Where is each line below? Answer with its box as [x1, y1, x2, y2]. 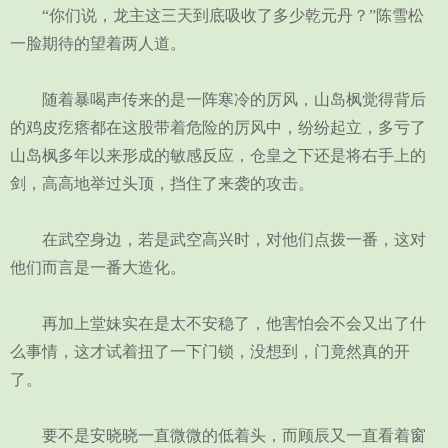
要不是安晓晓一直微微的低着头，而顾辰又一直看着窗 [10, 427, 426, 444]
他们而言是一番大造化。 [10, 259, 186, 276]
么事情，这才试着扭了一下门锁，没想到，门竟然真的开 [10, 343, 410, 360]
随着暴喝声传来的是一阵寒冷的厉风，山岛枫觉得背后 [10, 91, 426, 108]
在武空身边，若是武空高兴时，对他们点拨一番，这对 [10, 231, 426, 248]
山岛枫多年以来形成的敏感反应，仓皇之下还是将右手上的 [10, 147, 426, 164]
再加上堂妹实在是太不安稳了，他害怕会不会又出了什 [10, 315, 426, 332]
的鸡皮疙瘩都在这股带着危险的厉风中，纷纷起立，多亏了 [10, 119, 426, 136]
